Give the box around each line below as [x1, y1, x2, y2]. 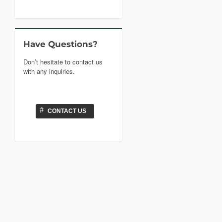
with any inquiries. [23, 66, 75, 76]
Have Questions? [23, 39, 98, 49]
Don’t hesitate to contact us [23, 57, 103, 66]
